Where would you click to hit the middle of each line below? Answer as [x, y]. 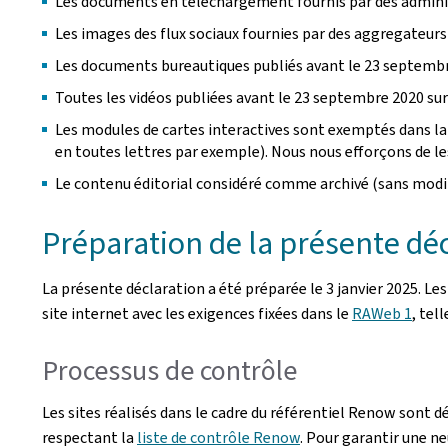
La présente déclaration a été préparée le [184, 288]
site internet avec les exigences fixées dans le [197, 313]
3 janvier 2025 [372, 288]
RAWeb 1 [382, 313]
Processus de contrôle [169, 370]
